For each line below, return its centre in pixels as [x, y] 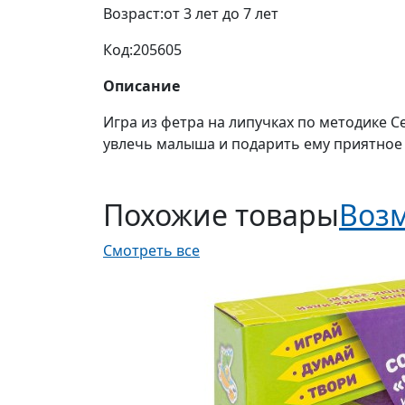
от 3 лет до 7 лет [221, 14]
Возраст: [133, 14]
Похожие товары [221, 215]
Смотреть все [151, 251]
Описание [141, 86]
